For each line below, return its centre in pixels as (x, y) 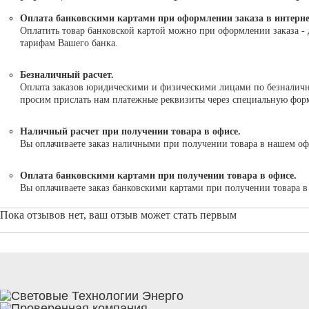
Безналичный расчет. (67, 75)
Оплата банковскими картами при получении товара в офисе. (158, 176)
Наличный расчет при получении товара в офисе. (130, 131)
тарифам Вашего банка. (69, 43)
